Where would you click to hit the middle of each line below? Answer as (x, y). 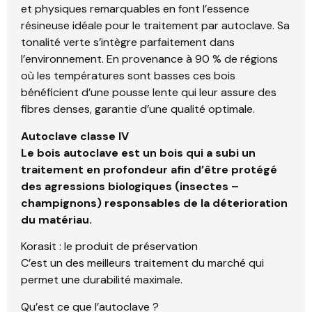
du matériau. (56, 219)
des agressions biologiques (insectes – (130, 186)
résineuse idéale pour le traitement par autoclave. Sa (155, 26)
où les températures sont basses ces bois (128, 76)
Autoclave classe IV (75, 136)
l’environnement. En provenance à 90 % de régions (149, 59)
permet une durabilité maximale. (102, 280)
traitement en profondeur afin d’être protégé (149, 169)
